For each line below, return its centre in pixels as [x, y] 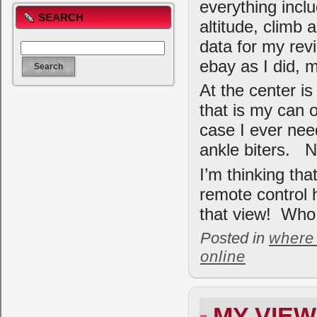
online [223, 257]
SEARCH [61, 17]
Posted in [235, 238]
